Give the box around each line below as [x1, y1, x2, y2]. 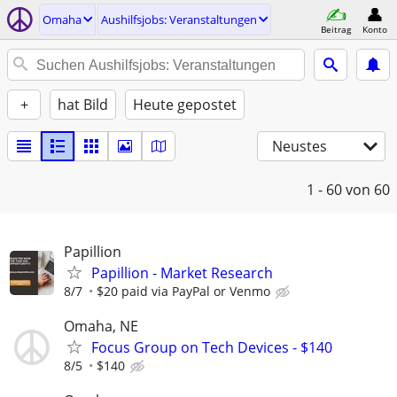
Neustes [272, 136, 327, 156]
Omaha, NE [64, 316, 138, 337]
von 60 [346, 180, 390, 199]
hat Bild [58, 95, 108, 114]
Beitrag [321, 22, 351, 35]
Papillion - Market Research [91, 263, 273, 283]
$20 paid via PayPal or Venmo [97, 283, 270, 300]
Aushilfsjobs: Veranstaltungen [101, 12, 257, 27]
